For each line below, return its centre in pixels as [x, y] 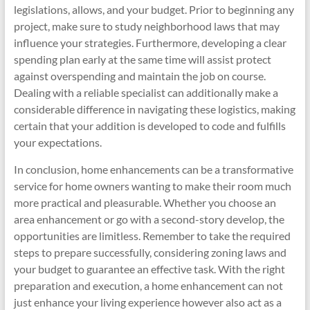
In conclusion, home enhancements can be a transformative [153, 169]
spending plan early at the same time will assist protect [142, 59]
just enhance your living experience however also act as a [147, 302]
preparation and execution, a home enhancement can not [148, 285]
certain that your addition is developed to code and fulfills [149, 126]
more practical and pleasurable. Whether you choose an [145, 202]
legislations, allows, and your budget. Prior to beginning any [154, 9]
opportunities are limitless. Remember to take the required [152, 236]
